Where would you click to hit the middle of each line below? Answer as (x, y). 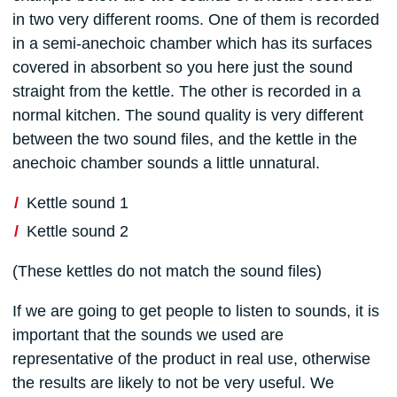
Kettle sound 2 (77, 231)
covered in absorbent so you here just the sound (182, 68)
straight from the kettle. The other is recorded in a (186, 92)
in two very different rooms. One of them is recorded (195, 20)
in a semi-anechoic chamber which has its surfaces (192, 44)
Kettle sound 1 (77, 203)
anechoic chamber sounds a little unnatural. (166, 163)
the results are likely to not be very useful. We (173, 382)
